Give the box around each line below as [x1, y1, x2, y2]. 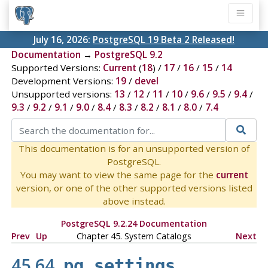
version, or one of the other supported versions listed [16, 181, 252, 194]
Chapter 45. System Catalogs [76, 230, 191, 242]
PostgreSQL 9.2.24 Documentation [60, 217, 207, 229]
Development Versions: [11, 75, 115, 87]
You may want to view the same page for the [20, 168, 216, 181]
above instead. [102, 194, 166, 207]
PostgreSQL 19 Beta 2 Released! [93, 33, 234, 46]
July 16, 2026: [33, 33, 93, 46]
